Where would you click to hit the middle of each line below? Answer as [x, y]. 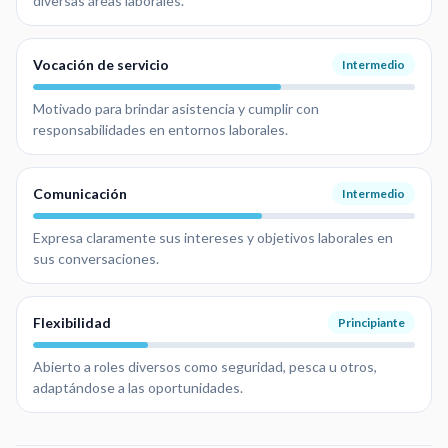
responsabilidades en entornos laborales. [160, 129]
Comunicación [80, 193]
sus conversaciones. [96, 258]
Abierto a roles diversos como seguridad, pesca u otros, [205, 366]
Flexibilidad [72, 322]
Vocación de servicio [101, 64]
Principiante [371, 322]
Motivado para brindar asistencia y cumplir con [176, 108]
